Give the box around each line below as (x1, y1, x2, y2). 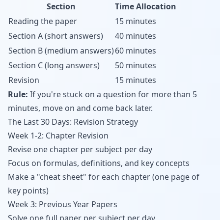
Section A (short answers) (8, 30, 103, 41)
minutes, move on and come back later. (8, 103, 153, 113)
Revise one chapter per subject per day (8, 144, 152, 155)
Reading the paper (8, 16, 77, 27)
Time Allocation (115, 1, 176, 12)
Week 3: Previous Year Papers (8, 199, 117, 210)
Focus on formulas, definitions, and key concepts (8, 158, 190, 168)
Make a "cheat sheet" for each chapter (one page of (8, 171, 199, 182)
